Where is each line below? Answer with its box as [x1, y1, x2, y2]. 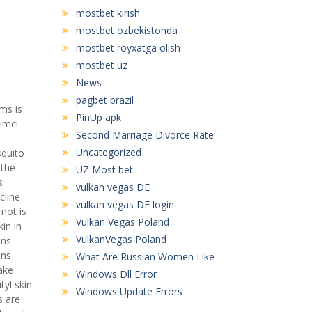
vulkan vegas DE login [75, 197, 174, 211]
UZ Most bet [75, 162, 133, 176]
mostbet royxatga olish [75, 40, 180, 54]
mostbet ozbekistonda [75, 23, 178, 37]
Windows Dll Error [75, 267, 157, 281]
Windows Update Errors [75, 284, 182, 298]
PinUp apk [75, 110, 121, 124]
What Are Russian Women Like [75, 249, 214, 263]
